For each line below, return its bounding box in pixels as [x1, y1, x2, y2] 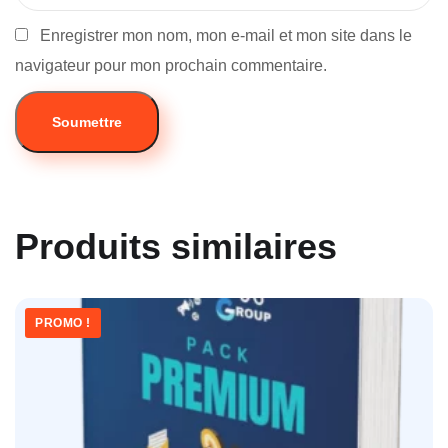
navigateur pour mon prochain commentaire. [15, 56, 327, 74]
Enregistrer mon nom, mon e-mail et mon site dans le [40, 26, 412, 44]
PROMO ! [35, 315, 91, 330]
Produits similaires [15, 225, 337, 267]
